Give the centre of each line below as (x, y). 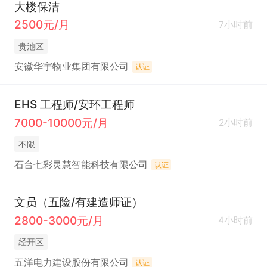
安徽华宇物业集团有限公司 (71, 67)
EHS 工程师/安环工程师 (74, 104)
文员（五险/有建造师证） (78, 202)
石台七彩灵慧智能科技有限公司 (81, 164)
